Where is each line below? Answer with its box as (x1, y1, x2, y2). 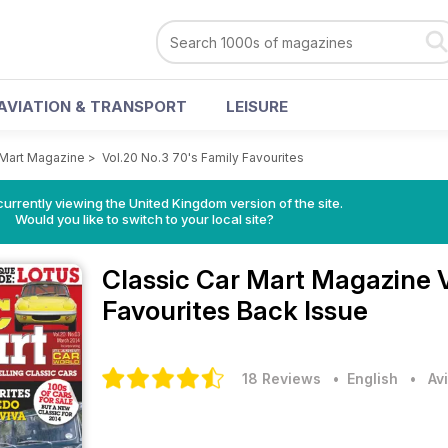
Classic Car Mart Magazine (102, 264, 437, 295)
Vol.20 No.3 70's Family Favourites (102, 150, 304, 165)
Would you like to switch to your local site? (14, 211, 274, 227)
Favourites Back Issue (102, 295, 368, 326)
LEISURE (226, 97, 288, 116)
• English (325, 370, 398, 387)
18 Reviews (242, 370, 321, 387)
